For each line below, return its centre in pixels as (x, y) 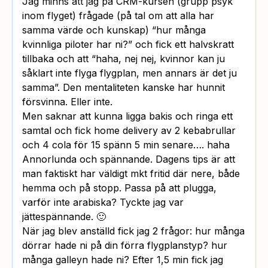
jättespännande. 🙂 (64, 216)
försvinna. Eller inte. (67, 101)
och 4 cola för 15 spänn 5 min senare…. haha (126, 144)
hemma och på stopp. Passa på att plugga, (119, 188)
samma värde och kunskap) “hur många (114, 30)
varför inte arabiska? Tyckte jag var (103, 202)
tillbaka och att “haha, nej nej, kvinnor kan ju (124, 58)
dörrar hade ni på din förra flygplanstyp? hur (125, 245)
